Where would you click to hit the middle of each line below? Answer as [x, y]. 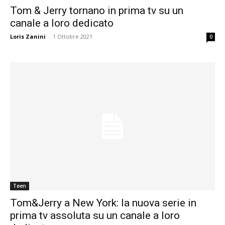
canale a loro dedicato [62, 23]
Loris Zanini [28, 36]
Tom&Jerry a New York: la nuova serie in [103, 203]
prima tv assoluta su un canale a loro [95, 216]
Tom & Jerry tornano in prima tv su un [97, 10]
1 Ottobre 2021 [73, 36]
